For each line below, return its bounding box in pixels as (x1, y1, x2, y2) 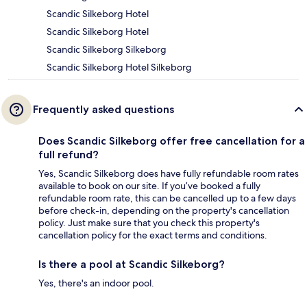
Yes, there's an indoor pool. (38, 277, 154, 290)
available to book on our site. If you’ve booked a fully (38, 180, 260, 193)
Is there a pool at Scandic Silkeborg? (38, 258, 225, 271)
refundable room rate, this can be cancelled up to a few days (38, 192, 296, 205)
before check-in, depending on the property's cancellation (38, 204, 289, 217)
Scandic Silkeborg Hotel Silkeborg (47, 61, 192, 74)
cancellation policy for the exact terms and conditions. (38, 229, 267, 242)
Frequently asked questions (33, 103, 174, 116)
